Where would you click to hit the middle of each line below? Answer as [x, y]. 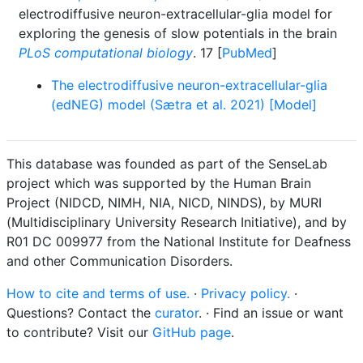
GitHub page [192, 332]
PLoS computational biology [106, 53]
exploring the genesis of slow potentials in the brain [178, 33]
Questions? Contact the [81, 313]
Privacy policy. [246, 293]
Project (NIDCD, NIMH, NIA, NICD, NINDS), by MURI [164, 203]
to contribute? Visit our [79, 332]
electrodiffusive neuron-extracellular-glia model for [175, 14]
